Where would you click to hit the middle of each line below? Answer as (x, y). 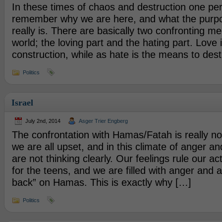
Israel (22, 103)
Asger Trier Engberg (103, 121)
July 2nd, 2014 (43, 121)
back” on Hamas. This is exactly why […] (101, 182)
